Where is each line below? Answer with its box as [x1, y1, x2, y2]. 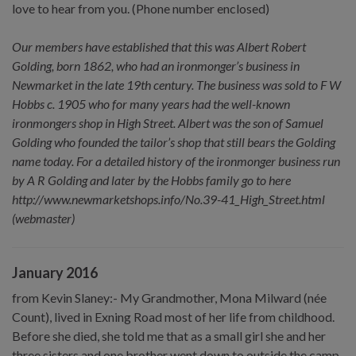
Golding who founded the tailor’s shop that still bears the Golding [12, 133, 335, 149]
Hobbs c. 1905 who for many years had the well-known [12, 95, 290, 111]
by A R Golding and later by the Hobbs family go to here [12, 172, 291, 188]
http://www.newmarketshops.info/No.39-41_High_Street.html [12, 191, 325, 207]
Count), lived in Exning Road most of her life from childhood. [12, 308, 335, 324]
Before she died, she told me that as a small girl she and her [12, 327, 326, 343]
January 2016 [12, 263, 98, 281]
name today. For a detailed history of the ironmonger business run [12, 153, 340, 168]
